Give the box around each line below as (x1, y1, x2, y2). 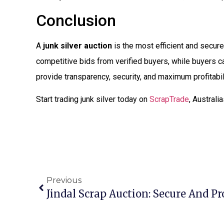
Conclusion (36, 10, 116, 30)
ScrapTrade (149, 94, 189, 104)
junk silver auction (43, 40, 112, 50)
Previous (46, 175, 81, 185)
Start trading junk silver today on (36, 94, 149, 104)
